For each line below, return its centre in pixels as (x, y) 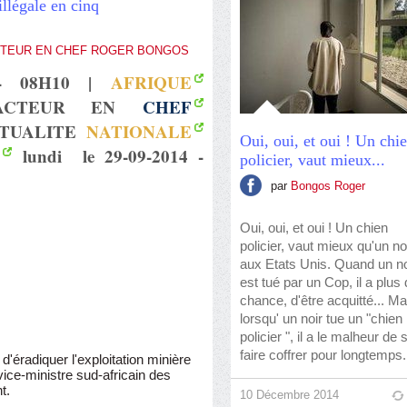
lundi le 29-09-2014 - (108, 156)
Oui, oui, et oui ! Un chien (314, 228)
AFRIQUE (151, 82)
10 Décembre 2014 (289, 395)
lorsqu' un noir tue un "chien (321, 318)
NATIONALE (139, 131)
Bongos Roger (328, 185)
